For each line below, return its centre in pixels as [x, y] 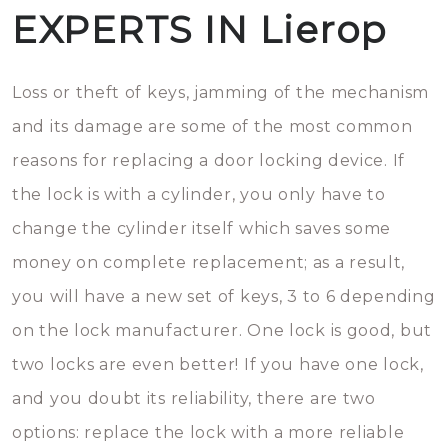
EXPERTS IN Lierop [199, 29]
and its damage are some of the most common [212, 126]
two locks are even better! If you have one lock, [218, 364]
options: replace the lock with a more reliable [208, 432]
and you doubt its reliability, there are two [194, 398]
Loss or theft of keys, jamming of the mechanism [220, 92]
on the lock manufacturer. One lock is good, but [222, 330]
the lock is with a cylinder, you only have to [199, 194]
